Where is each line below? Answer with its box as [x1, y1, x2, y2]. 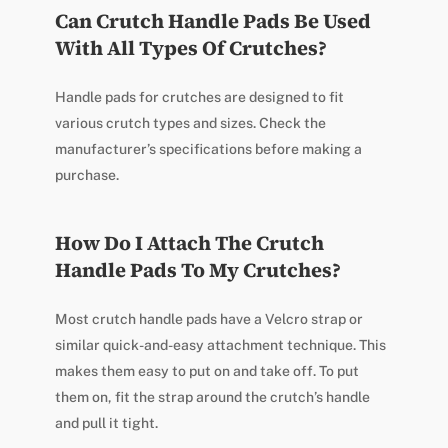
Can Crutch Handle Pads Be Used [54, 7, 371, 36]
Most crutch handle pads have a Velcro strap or [54, 311, 363, 328]
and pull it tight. [54, 415, 158, 432]
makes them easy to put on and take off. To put [54, 363, 359, 380]
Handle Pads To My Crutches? [54, 256, 341, 285]
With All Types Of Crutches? [54, 34, 327, 63]
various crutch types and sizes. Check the [54, 115, 326, 132]
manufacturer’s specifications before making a [54, 141, 362, 158]
